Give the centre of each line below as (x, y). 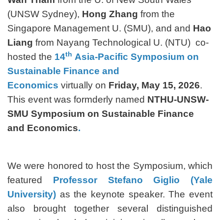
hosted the (31, 57)
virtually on (85, 85)
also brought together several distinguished (110, 209)
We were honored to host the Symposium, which (110, 166)
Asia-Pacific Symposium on (136, 57)
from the (156, 14)
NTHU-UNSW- (178, 100)
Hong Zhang (110, 14)
